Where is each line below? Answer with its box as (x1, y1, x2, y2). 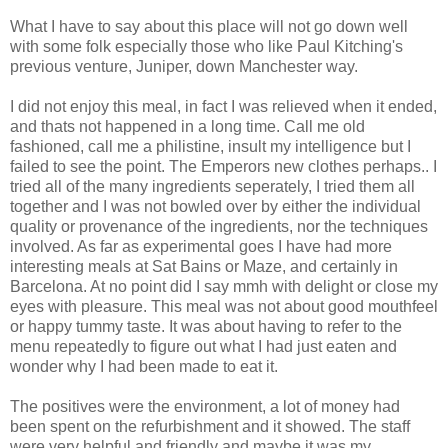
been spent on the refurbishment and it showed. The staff (10, 417, 410, 435)
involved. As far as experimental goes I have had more (10, 237, 392, 255)
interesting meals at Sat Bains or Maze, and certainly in (10, 257, 398, 275)
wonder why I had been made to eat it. (10, 357, 278, 375)
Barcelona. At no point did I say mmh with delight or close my (10, 277, 438, 295)
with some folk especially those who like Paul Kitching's (10, 37, 403, 55)
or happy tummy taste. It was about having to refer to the (10, 317, 402, 335)
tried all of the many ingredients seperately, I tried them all (10, 177, 415, 195)
